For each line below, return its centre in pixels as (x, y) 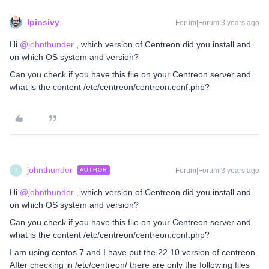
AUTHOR (94, 170)
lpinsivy (43, 22)
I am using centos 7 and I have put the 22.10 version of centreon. (134, 252)
